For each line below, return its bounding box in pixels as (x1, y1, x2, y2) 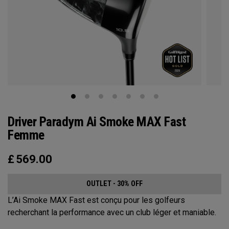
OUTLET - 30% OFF (86, 179, 143, 189)
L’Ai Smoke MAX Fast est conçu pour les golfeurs (8, 195, 185, 205)
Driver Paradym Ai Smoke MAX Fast (8, 114, 186, 130)
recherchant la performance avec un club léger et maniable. (8, 208, 216, 218)
